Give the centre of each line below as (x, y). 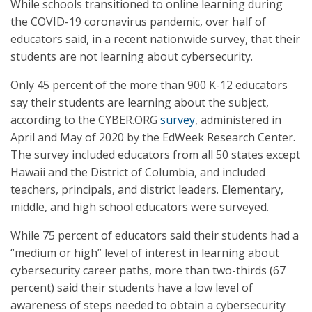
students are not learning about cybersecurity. (132, 56)
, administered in (238, 120)
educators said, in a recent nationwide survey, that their (155, 39)
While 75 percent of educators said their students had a (155, 235)
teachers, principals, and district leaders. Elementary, (147, 189)
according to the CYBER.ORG (85, 120)
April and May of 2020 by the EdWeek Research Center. (153, 137)
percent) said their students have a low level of (132, 288)
